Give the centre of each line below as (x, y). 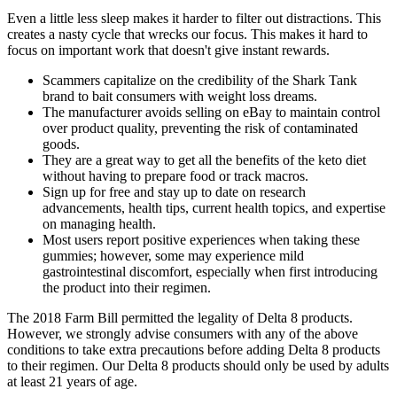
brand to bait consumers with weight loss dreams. (180, 96)
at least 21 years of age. (72, 381)
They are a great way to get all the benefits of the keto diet (204, 160)
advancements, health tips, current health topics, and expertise (214, 207)
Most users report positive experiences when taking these (201, 239)
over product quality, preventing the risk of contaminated (200, 128)
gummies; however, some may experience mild (173, 255)
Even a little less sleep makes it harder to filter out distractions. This (194, 18)
